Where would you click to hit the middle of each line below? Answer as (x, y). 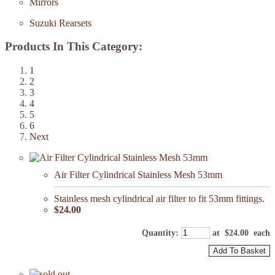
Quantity (159, 233)
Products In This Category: (74, 47)
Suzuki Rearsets (60, 23)
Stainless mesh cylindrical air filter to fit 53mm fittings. (159, 199)
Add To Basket (239, 251)
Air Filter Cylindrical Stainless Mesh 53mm (138, 175)
